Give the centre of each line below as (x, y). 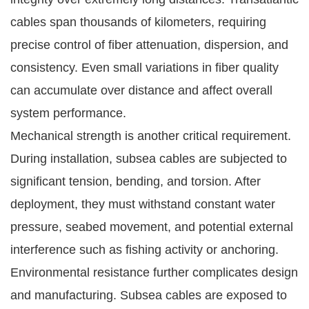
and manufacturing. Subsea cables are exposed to (149, 295)
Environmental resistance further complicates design (154, 272)
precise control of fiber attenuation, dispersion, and (149, 44)
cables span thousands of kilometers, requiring (138, 22)
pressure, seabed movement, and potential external (152, 227)
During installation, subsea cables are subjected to (149, 158)
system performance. (68, 113)
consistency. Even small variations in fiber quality (144, 67)
